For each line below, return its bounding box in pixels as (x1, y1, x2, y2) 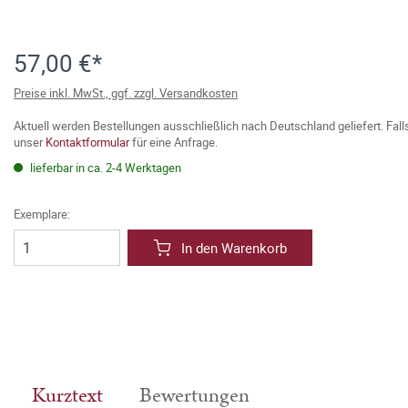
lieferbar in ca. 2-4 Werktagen (27, 159, 181, 176)
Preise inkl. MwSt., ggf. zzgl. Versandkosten (14, 85, 238, 101)
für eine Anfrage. (129, 134, 218, 150)
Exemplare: (14, 206, 70, 222)
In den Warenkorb (181, 239, 287, 257)
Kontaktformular (46, 134, 129, 150)
